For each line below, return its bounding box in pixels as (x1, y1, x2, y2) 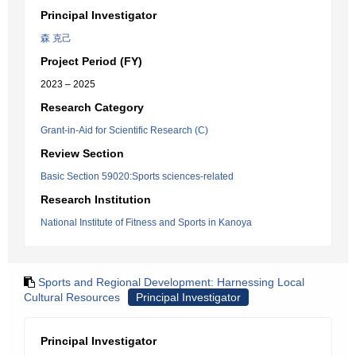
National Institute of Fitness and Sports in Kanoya (41, 217, 252, 228)
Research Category (41, 101, 144, 114)
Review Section (41, 147, 124, 160)
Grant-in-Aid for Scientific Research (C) (41, 125, 208, 136)
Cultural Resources (24, 291, 120, 304)
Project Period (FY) (41, 55, 142, 68)
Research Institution (41, 193, 151, 206)
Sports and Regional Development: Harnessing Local (38, 276, 304, 288)
